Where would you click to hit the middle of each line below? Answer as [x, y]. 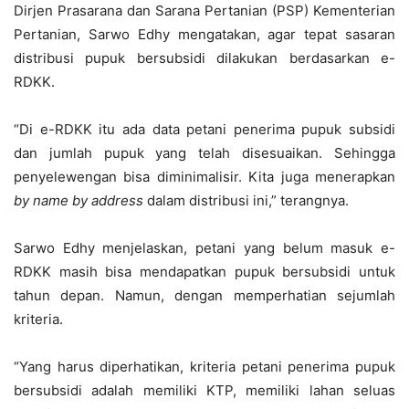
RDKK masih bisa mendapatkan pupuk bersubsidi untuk [204, 272]
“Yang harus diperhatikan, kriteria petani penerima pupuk [204, 367]
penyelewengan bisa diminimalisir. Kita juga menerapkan [204, 177]
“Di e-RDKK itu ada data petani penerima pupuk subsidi [204, 129]
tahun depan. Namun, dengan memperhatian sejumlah [204, 295]
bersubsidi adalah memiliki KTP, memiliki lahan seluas [204, 390]
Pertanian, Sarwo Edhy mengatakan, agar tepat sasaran [204, 34]
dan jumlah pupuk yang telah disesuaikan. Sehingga [204, 153]
